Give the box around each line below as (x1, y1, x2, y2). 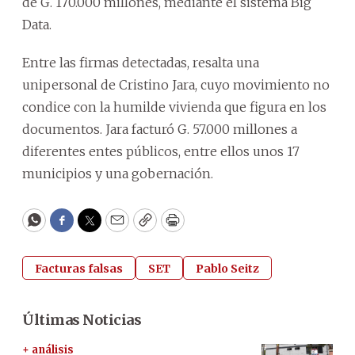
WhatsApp (32, 218, 108, 237)
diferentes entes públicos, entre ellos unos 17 (22, 143, 300, 159)
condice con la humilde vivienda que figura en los (22, 98, 326, 115)
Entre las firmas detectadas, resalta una (22, 54, 259, 71)
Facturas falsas (35, 261, 123, 276)
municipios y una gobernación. (22, 165, 213, 181)
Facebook (60, 218, 128, 237)
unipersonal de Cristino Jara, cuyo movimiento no (22, 76, 330, 93)
